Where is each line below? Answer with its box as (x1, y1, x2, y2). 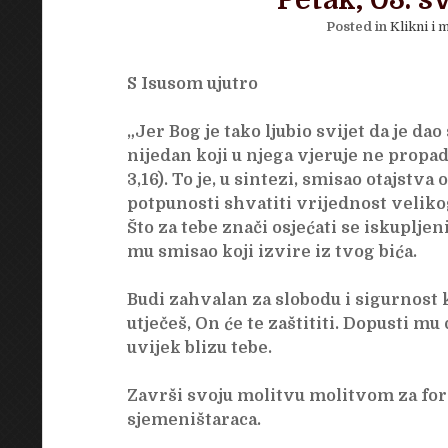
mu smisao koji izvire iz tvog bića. (126, 243, 417, 262)
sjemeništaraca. (126, 411, 261, 430)
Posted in (325, 19, 390, 35)
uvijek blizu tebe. (126, 339, 272, 358)
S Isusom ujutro (126, 75, 258, 94)
